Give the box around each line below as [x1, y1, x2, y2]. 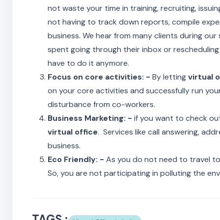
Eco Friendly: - [48, 154, 104, 165]
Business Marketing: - [48, 112, 132, 123]
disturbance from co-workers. [48, 99, 155, 110]
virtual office [48, 126, 98, 137]
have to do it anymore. [48, 57, 129, 68]
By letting [150, 71, 188, 82]
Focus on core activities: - [48, 71, 150, 82]
